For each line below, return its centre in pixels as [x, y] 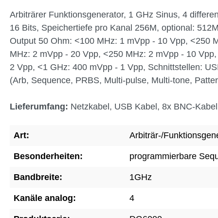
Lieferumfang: [39, 106]
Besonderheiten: [48, 156]
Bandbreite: [38, 177]
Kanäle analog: [45, 198]
